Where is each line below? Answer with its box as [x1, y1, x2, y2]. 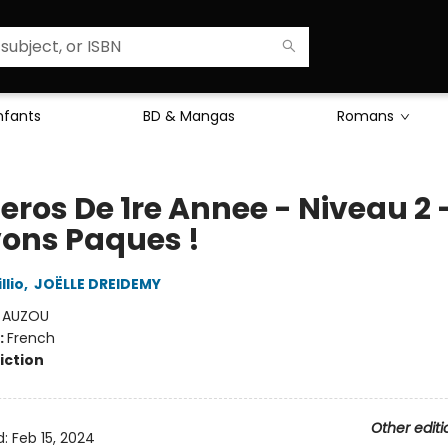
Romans [337, 106, 394, 126]
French [6, 328, 55, 348]
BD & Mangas [143, 106, 235, 126]
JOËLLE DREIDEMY [33, 274, 161, 294]
